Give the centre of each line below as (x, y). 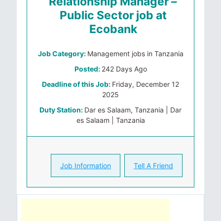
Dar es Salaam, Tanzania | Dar (133, 110)
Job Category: (62, 54)
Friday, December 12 (146, 84)
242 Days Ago (124, 69)
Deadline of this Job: (77, 84)
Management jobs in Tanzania (135, 54)
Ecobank (113, 29)
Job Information (86, 166)
